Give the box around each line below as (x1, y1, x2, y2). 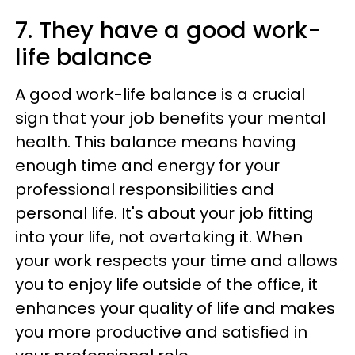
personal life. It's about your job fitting (15, 201, 314, 224)
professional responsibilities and (15, 177, 274, 200)
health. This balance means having (15, 130, 296, 153)
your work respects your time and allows (15, 249, 338, 272)
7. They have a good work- (15, 13, 322, 46)
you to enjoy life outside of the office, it (15, 273, 318, 296)
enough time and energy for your (15, 154, 280, 177)
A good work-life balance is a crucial (15, 82, 305, 105)
